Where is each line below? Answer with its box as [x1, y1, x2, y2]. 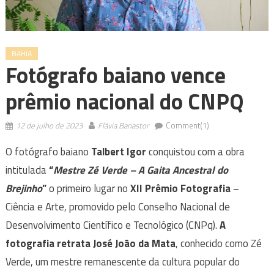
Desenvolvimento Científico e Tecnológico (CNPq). [5, 217, 220, 234]
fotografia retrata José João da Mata [5, 235, 176, 252]
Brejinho [5, 180, 42, 197]
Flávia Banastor [97, 119, 149, 132]
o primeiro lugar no [46, 180, 130, 197]
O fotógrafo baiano [5, 144, 91, 160]
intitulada [5, 162, 49, 179]
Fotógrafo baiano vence [5, 58, 226, 92]
